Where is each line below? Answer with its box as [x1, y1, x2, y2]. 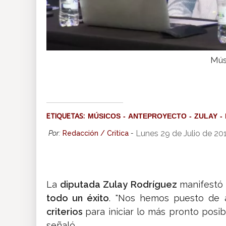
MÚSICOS [88, 112, 121, 121]
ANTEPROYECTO [128, 112, 187, 121]
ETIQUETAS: [46, 112, 88, 121]
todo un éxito [46, 193, 109, 204]
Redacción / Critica [63, 129, 129, 138]
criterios [46, 206, 86, 217]
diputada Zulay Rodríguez [57, 179, 180, 190]
